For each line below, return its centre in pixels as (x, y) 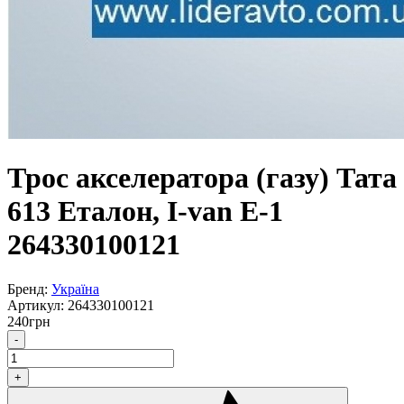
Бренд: (29, 289)
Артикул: (37, 305)
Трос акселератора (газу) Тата (202, 178)
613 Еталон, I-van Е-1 (145, 211)
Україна (75, 289)
